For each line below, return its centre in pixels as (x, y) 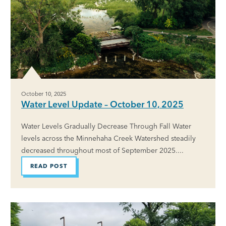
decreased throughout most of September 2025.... (102, 151)
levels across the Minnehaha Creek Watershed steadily (108, 138)
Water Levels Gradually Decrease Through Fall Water (106, 126)
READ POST (49, 166)
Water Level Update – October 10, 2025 (102, 104)
